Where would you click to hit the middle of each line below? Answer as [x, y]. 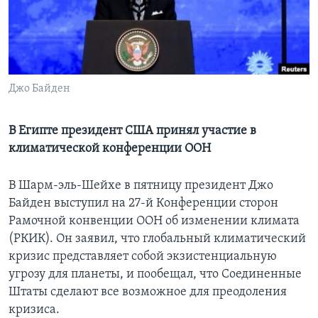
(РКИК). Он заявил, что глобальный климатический [157, 239]
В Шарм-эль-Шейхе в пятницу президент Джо [141, 186]
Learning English [55, 25]
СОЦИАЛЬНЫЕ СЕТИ [55, 63]
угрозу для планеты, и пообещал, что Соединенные [155, 275]
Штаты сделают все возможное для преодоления [148, 292]
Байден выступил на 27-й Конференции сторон [143, 204]
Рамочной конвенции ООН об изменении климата [154, 221]
